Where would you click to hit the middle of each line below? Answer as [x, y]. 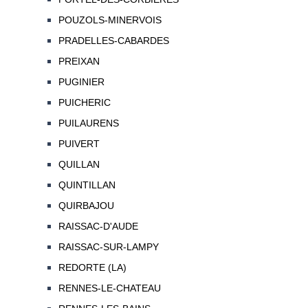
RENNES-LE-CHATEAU [109, 288]
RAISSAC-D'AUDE [98, 227]
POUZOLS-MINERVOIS [110, 20]
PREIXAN [79, 62]
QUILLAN [79, 165]
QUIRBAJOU [86, 206]
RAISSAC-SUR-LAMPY [108, 247]
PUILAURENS [88, 123]
